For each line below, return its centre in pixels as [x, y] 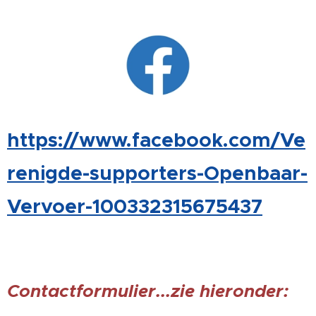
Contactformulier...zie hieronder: [148, 291]
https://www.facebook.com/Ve [156, 140]
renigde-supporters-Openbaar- [157, 173]
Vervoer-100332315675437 [135, 206]
